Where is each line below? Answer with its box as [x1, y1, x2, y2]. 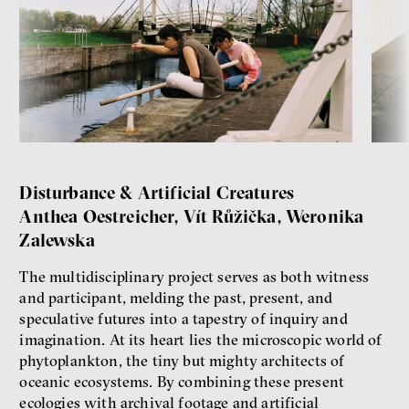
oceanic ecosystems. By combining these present [19, 372, 345, 392]
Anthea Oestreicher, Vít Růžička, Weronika [19, 204, 364, 227]
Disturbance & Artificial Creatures [19, 181, 295, 204]
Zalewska [19, 228, 95, 251]
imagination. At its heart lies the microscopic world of [19, 330, 383, 350]
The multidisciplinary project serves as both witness [19, 267, 370, 287]
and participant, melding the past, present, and [19, 288, 333, 308]
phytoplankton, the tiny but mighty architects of [19, 351, 345, 371]
